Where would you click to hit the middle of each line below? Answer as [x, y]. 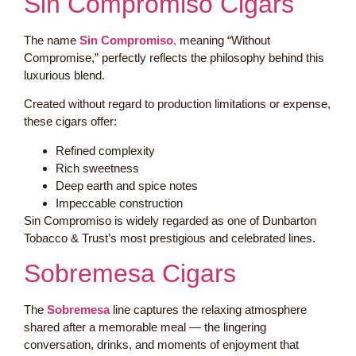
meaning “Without [223, 40]
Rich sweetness [97, 168]
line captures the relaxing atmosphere [208, 309]
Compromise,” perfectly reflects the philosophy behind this [174, 57]
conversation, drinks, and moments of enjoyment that [161, 344]
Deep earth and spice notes [127, 185]
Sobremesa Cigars [130, 273]
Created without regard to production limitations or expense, [177, 104]
